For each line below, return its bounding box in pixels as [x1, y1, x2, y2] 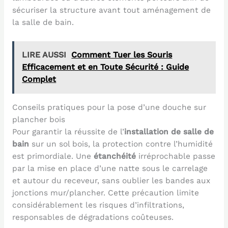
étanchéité [93, 152, 136, 161]
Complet [22, 74, 56, 84]
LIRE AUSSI [22, 50, 67, 60]
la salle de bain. [12, 17, 74, 27]
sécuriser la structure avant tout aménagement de [12, 5, 211, 15]
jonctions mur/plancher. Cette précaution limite [12, 188, 199, 197]
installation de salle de [124, 127, 214, 136]
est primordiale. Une [12, 152, 94, 161]
